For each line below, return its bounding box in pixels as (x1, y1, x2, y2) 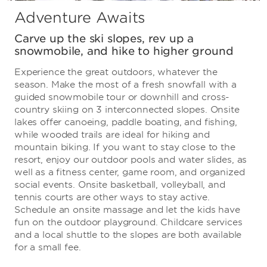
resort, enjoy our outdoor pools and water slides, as (14, 154, 247, 165)
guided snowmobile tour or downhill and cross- (14, 91, 230, 103)
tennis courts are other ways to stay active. (14, 191, 210, 203)
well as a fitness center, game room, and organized (14, 166, 245, 178)
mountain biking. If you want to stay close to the (14, 141, 235, 153)
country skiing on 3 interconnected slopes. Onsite (14, 104, 240, 115)
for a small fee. (14, 241, 81, 253)
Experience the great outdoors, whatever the (14, 66, 218, 77)
